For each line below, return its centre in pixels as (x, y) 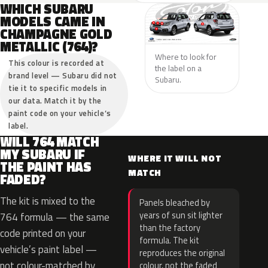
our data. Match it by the (55, 100)
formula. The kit (169, 240)
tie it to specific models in (58, 88)
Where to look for (185, 57)
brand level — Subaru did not (63, 75)
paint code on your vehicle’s (60, 113)
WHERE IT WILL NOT (175, 158)
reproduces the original (182, 253)
